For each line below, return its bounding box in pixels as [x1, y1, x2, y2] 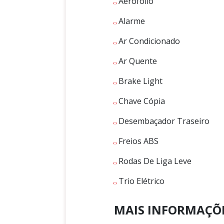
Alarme [116, 15, 145, 27]
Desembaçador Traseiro [116, 115, 209, 127]
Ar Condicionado [116, 35, 180, 47]
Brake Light [116, 75, 162, 87]
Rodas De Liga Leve [116, 155, 191, 167]
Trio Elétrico [116, 175, 164, 187]
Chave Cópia [116, 95, 165, 107]
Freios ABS [116, 135, 158, 147]
